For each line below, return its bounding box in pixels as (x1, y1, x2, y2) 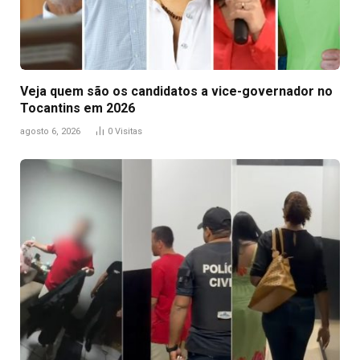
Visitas (115, 126, 142, 137)
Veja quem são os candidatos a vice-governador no (20, 84, 333, 100)
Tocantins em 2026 (20, 100, 135, 117)
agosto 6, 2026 (20, 126, 80, 137)
